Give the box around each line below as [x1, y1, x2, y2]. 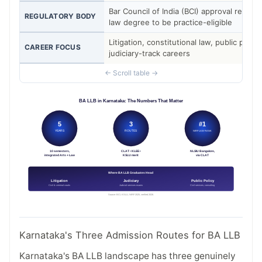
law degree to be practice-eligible [109, 17, 232, 27]
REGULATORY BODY [25, 11, 96, 20]
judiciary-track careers [109, 48, 190, 58]
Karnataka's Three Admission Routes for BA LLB [19, 229, 240, 242]
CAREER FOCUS [25, 42, 81, 51]
